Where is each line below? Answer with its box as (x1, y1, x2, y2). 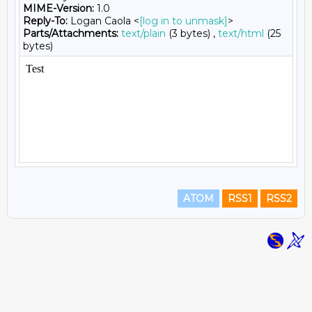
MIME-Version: (23, 2, 94, 15)
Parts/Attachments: (23, 27, 118, 40)
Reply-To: (23, 15, 68, 27)
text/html (218, 27, 264, 40)
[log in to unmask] (139, 15, 228, 27)
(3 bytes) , (166, 27, 218, 40)
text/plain (121, 27, 166, 40)
